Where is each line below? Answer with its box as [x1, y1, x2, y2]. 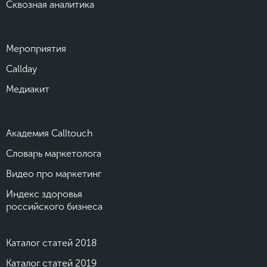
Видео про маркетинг [6, 168, 101, 179]
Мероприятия [6, 43, 66, 54]
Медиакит [6, 83, 49, 95]
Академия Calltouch [6, 128, 93, 139]
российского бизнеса [6, 201, 103, 212]
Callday [6, 63, 37, 74]
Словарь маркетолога [6, 148, 101, 159]
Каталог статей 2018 [6, 237, 97, 249]
